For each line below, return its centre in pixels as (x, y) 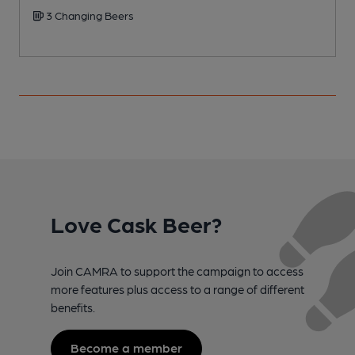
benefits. (73, 308)
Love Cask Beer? (136, 224)
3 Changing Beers (89, 15)
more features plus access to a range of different (177, 290)
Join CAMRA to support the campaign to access (177, 271)
